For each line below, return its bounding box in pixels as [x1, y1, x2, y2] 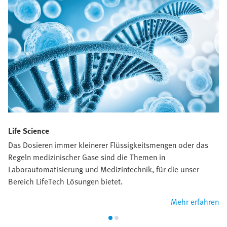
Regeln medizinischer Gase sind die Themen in [8, 151, 165, 164]
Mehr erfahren [171, 196, 219, 208]
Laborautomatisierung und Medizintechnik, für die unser [8, 163, 199, 176]
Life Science [8, 125, 49, 137]
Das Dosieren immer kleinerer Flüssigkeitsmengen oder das [8, 139, 208, 152]
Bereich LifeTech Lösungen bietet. [8, 175, 123, 188]
